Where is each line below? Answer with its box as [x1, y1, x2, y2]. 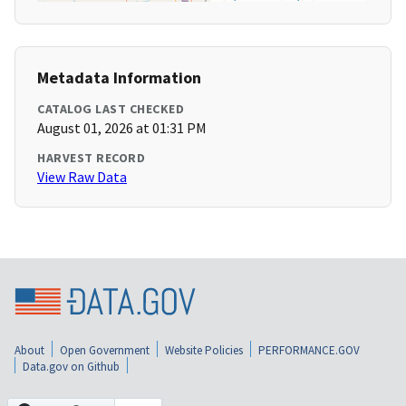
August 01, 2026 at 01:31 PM [37, 119, 207, 138]
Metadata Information [37, 67, 201, 89]
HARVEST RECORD [37, 150, 145, 167]
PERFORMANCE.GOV [258, 343, 360, 359]
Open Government [60, 343, 150, 359]
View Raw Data [37, 168, 127, 187]
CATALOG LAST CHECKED [37, 101, 184, 118]
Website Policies [165, 343, 243, 359]
